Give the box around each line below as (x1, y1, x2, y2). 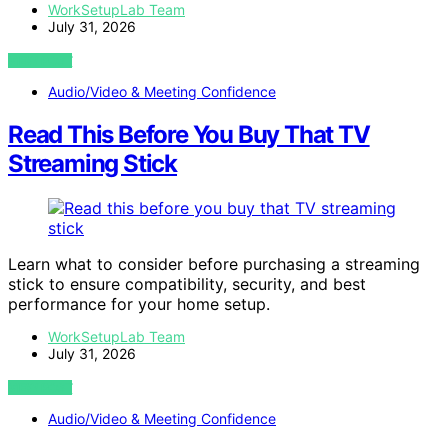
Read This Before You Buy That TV (8, 120, 370, 150)
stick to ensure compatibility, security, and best (8, 273, 366, 294)
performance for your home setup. (8, 293, 270, 314)
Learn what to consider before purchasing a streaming (8, 253, 420, 274)
